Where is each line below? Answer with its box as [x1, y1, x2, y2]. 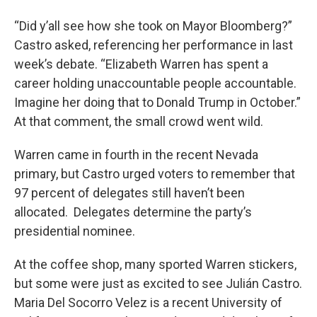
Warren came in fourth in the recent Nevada [14, 147, 258, 162]
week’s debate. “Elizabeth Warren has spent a [14, 57, 268, 71]
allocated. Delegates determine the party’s [14, 204, 252, 219]
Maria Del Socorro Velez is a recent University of [14, 295, 282, 310]
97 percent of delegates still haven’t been [14, 185, 245, 200]
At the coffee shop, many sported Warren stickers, [14, 257, 296, 272]
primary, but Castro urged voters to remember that [14, 166, 295, 181]
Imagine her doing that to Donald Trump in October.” [14, 95, 301, 110]
